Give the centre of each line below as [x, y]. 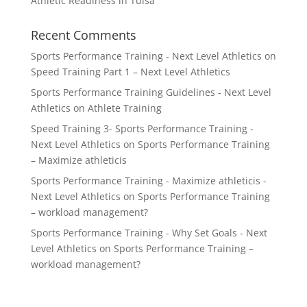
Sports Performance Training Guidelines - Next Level [151, 92]
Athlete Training [124, 108]
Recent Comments [83, 35]
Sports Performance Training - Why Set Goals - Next [149, 233]
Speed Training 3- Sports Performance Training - [142, 128]
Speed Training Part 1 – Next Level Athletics [130, 72]
